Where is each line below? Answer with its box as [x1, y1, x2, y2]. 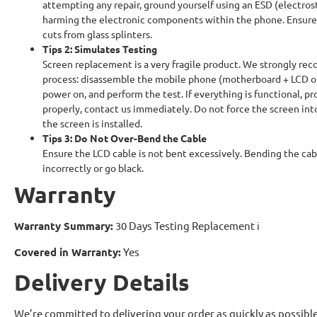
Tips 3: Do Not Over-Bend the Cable [42, 132, 207, 144]
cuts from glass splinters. [42, 28, 152, 40]
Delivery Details [14, 268, 190, 296]
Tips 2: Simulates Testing [42, 42, 157, 55]
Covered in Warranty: [14, 245, 121, 259]
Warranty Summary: [14, 219, 113, 233]
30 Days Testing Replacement [113, 219, 257, 232]
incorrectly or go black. [42, 161, 144, 174]
